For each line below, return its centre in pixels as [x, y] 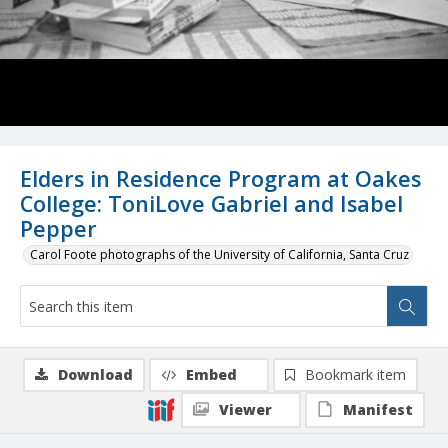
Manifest [378, 410]
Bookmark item [355, 375]
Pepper [58, 229]
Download [95, 375]
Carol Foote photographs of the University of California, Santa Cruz [219, 255]
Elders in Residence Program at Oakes [220, 179]
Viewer [245, 410]
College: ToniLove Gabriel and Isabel [211, 204]
